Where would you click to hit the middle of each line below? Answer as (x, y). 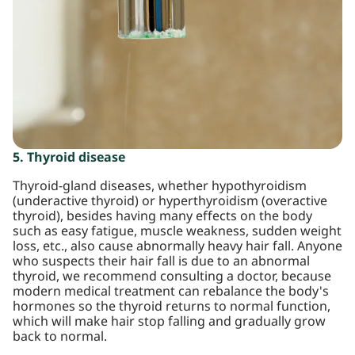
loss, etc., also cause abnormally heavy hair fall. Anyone (177, 246)
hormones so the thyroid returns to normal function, (172, 307)
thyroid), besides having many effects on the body (162, 216)
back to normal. (60, 337)
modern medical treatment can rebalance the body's (171, 292)
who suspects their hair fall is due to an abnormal (161, 261)
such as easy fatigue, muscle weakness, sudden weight (177, 231)
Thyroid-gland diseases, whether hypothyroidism (160, 186)
